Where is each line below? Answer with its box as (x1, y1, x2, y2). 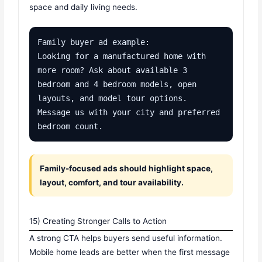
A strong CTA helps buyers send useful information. (29, 233, 223, 243)
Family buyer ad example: (37, 37, 150, 47)
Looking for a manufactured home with (37, 51, 206, 61)
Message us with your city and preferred (37, 108, 220, 118)
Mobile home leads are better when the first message (29, 247, 230, 257)
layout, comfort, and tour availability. (40, 178, 184, 188)
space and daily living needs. (29, 2, 138, 12)
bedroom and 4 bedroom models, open (37, 80, 197, 89)
